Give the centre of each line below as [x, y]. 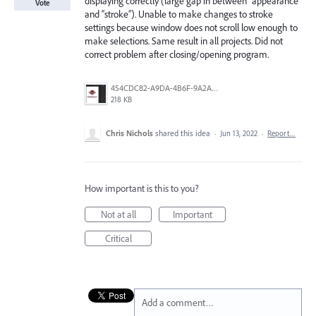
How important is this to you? [142, 188]
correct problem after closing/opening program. [177, 54]
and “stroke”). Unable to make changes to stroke [179, 14]
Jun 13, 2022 [239, 133]
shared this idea [184, 133]
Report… [281, 133]
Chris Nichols [129, 133]
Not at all [118, 214]
